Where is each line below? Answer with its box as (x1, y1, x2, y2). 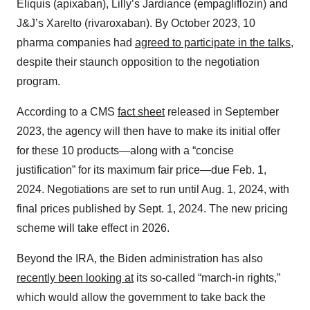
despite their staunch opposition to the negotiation (17, 56, 259, 69)
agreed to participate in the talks (135, 37, 291, 49)
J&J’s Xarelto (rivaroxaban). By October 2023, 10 (17, 17, 255, 30)
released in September (165, 106, 279, 118)
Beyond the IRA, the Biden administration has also (17, 253, 263, 265)
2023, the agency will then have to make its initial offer (17, 125, 280, 138)
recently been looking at (17, 272, 134, 284)
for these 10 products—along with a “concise (17, 145, 234, 157)
